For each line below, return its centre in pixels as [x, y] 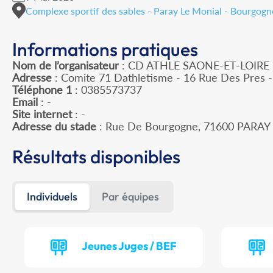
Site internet [42, 114]
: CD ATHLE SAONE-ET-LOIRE [194, 66]
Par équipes [130, 197]
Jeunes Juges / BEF [129, 246]
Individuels [52, 197]
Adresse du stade [54, 126]
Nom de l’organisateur [66, 66]
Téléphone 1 [42, 90]
